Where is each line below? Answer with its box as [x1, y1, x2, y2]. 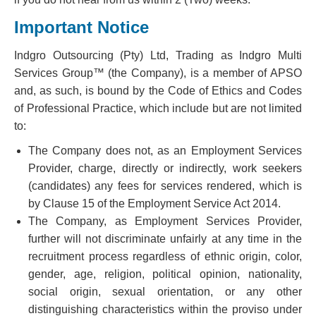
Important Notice [14, 17, 149, 37]
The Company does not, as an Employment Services [28, 144, 302, 157]
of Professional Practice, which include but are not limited [14, 102, 302, 114]
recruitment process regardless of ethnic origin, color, [28, 250, 302, 262]
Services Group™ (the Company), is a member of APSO [14, 66, 302, 79]
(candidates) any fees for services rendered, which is [28, 179, 302, 192]
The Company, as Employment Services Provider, [28, 214, 302, 227]
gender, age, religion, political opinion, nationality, [28, 267, 302, 280]
